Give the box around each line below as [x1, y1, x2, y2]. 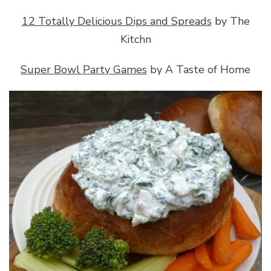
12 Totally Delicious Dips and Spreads [21, 13, 212, 28]
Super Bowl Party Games [21, 62, 147, 77]
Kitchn [120, 31, 151, 47]
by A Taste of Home [147, 62, 250, 77]
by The [211, 13, 250, 28]
